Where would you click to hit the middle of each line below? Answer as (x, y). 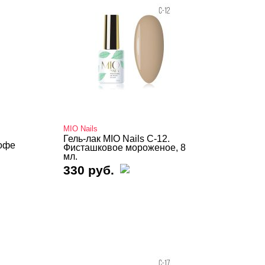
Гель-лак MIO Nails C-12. (117, 139)
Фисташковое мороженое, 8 (125, 148)
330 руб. (89, 170)
